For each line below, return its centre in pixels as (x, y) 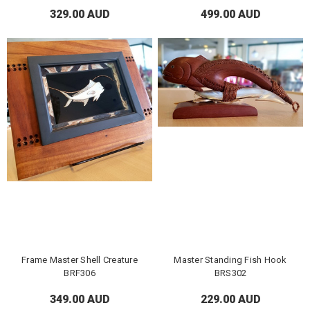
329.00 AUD (80, 15)
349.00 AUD (80, 300)
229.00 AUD (230, 300)
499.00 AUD (230, 15)
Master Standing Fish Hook (230, 259)
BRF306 (80, 273)
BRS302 (230, 273)
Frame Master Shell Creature (80, 259)
